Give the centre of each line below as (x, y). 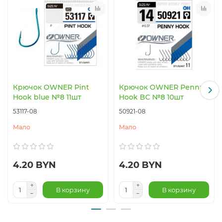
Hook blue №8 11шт (47, 97)
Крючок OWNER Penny (161, 87)
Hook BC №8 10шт (151, 97)
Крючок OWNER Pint (51, 87)
